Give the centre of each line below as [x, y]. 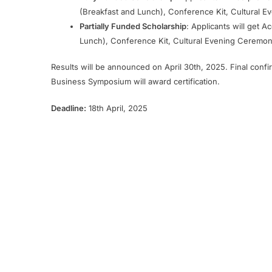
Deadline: [69, 108]
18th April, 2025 [117, 108]
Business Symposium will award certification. [135, 82]
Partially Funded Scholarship [133, 26]
